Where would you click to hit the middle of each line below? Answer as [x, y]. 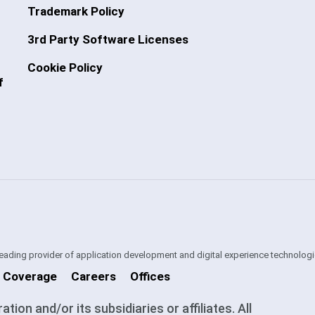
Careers [94, 276]
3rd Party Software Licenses [108, 39]
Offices [150, 276]
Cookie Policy [65, 67]
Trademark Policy [76, 11]
